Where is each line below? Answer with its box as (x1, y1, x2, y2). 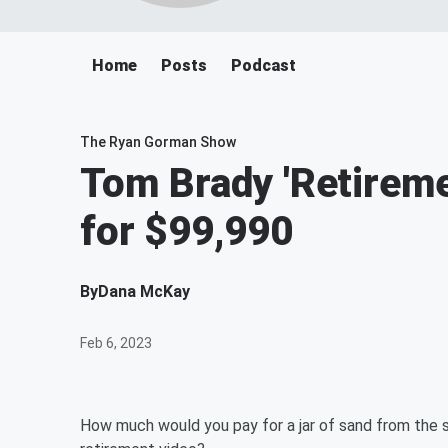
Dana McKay (98, 282, 190, 301)
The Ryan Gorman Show (80, 134, 236, 150)
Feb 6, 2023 (80, 335, 152, 351)
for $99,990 (80, 208, 293, 255)
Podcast (231, 56, 296, 75)
